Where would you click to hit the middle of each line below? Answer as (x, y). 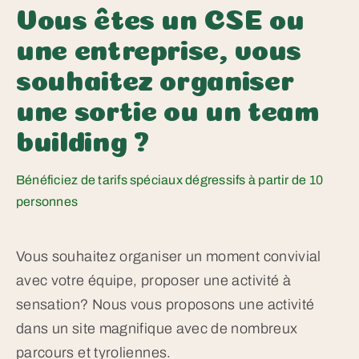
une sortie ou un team (167, 107)
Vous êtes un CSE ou (160, 15)
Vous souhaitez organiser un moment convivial (168, 256)
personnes (47, 201)
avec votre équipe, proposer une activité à (153, 280)
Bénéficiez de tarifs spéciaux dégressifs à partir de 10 (169, 179)
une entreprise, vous (158, 46)
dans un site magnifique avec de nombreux (157, 328)
